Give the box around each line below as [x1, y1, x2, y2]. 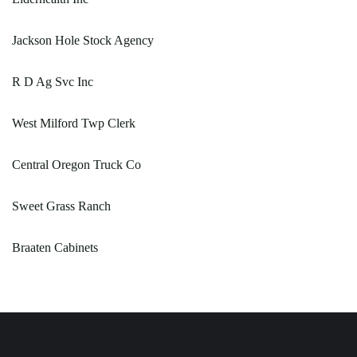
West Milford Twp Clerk [12, 116, 135, 130]
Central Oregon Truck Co [12, 157, 141, 171]
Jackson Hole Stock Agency [12, 33, 154, 47]
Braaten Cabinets [12, 240, 98, 254]
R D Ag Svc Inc [12, 74, 93, 88]
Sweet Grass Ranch [12, 198, 111, 213]
